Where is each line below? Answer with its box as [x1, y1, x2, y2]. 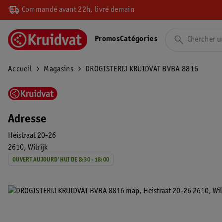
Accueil [8, 65, 32, 73]
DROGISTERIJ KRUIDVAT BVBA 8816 [85, 65, 199, 73]
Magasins [44, 65, 73, 73]
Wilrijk [28, 144, 48, 152]
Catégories [119, 35, 158, 43]
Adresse [8, 114, 47, 126]
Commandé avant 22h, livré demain [20, 5, 134, 14]
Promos [95, 35, 120, 43]
